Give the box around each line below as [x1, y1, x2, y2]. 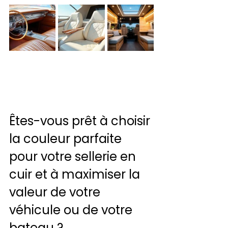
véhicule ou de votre [9, 202, 135, 219]
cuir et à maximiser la [9, 166, 143, 183]
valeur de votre [9, 184, 103, 201]
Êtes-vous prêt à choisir [9, 112, 153, 130]
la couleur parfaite [9, 130, 125, 148]
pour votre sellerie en [9, 148, 139, 165]
